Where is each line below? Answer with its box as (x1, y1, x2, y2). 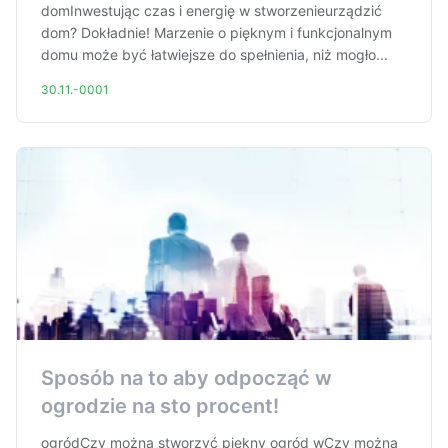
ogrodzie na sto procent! (41, 394, 279, 418)
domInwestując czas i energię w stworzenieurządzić (41, 2, 382, 19)
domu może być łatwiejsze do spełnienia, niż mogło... (41, 46, 388, 63)
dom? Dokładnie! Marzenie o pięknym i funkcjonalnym (41, 24, 392, 41)
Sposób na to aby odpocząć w (41, 366, 332, 390)
